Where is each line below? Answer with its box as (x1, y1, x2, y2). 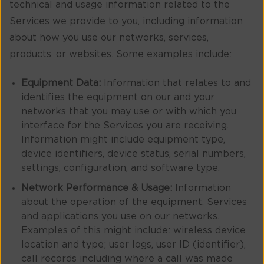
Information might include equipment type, (21, 134, 225, 144)
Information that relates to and (101, 78, 251, 88)
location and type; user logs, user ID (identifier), (21, 239, 246, 249)
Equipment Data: (21, 78, 101, 88)
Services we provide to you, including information (9, 16, 243, 27)
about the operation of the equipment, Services (21, 197, 247, 207)
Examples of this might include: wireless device (21, 225, 246, 235)
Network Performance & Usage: (21, 183, 172, 193)
